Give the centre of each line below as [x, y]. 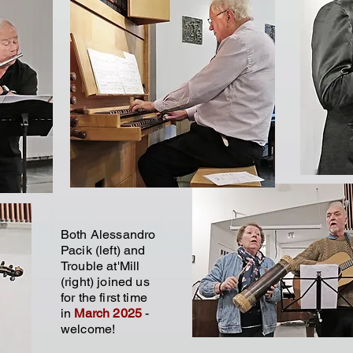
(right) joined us [105, 282]
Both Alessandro [108, 234]
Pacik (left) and [103, 250]
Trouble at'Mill [100, 266]
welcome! [88, 329]
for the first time [104, 297]
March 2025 [110, 313]
